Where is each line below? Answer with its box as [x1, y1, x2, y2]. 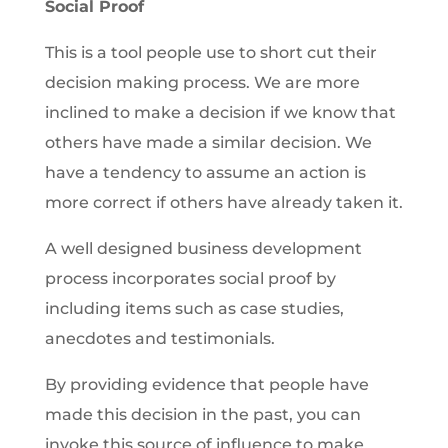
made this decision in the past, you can [44, 405, 361, 424]
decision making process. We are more [44, 73, 360, 92]
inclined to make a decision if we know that [44, 103, 396, 122]
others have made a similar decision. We [44, 133, 372, 152]
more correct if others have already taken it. [44, 193, 403, 212]
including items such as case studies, [44, 299, 344, 318]
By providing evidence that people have [44, 375, 369, 394]
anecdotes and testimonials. [44, 329, 275, 348]
